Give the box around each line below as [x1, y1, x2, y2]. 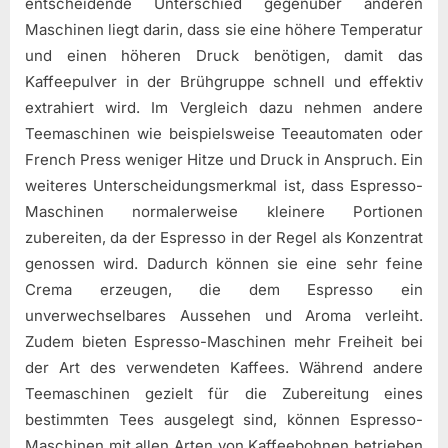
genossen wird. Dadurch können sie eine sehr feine [25, 253, 423, 273]
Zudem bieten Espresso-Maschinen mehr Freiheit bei [25, 331, 423, 351]
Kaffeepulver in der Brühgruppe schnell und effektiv [25, 71, 423, 91]
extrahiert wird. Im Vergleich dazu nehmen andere [25, 97, 423, 117]
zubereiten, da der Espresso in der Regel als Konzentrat [25, 227, 423, 247]
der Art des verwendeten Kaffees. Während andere [25, 357, 423, 377]
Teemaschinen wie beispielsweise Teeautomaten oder [25, 123, 423, 143]
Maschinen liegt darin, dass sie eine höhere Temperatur [25, 19, 423, 39]
